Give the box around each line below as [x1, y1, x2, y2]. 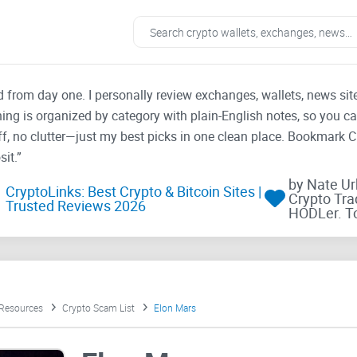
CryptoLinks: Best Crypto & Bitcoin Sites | [5, 182, 261, 202]
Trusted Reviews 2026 [5, 196, 146, 216]
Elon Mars [153, 301, 196, 315]
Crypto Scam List [61, 301, 135, 315]
